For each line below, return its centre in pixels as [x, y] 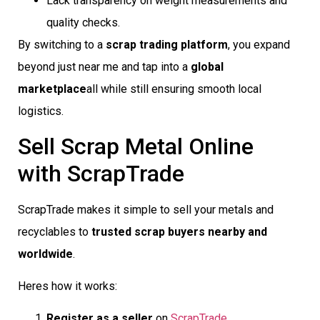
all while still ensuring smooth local [174, 89]
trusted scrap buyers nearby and [179, 231]
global [207, 67]
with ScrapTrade [101, 173]
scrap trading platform [167, 45]
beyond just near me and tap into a [104, 67]
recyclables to [55, 231]
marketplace [52, 89]
